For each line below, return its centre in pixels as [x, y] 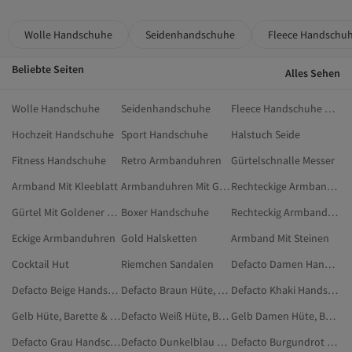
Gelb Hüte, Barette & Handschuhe [115, 315]
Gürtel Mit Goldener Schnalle [112, 212]
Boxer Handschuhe [165, 212]
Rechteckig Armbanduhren [332, 212]
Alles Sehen [313, 73]
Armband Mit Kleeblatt [65, 186]
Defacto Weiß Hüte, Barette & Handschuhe [224, 315]
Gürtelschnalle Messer [282, 160]
